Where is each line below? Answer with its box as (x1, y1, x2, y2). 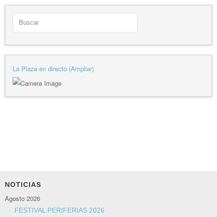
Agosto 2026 (5, 194, 40, 203)
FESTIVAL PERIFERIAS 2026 (15, 206, 105, 215)
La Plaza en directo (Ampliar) (13, 63, 94, 73)
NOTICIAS (5, 181, 41, 189)
